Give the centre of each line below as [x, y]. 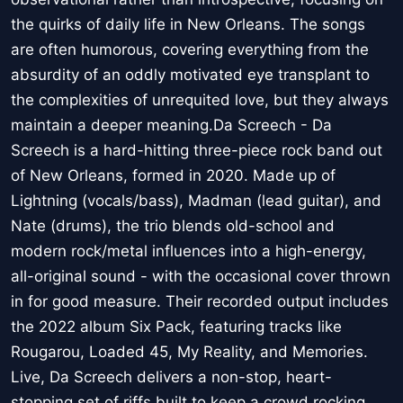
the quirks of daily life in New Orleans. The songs [188, 25]
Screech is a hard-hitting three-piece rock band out [197, 151]
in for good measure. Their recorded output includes [200, 302]
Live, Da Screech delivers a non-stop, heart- [171, 377]
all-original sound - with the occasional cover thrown [201, 277]
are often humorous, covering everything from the [190, 50]
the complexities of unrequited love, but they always [200, 100]
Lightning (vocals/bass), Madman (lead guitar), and [196, 201]
